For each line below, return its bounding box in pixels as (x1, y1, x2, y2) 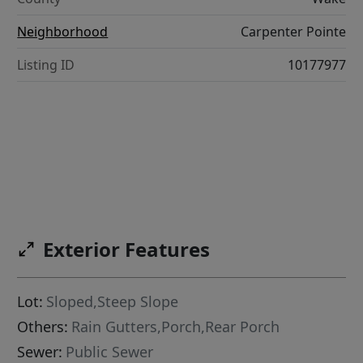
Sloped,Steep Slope (46, 292, 179, 311)
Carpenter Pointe (240, 23, 346, 41)
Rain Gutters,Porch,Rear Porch (71, 317, 280, 336)
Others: (17, 317, 69, 336)
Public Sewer (66, 342, 154, 361)
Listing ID (17, 56, 75, 75)
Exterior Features (43, 236, 211, 263)
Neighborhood (17, 23, 109, 41)
